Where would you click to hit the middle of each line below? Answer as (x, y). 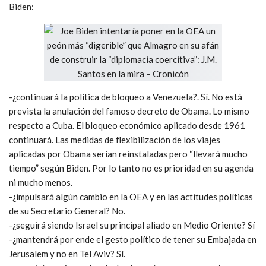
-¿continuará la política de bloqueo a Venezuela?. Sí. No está (126, 96)
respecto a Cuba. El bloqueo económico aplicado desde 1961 (127, 125)
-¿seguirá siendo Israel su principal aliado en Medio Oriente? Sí (132, 225)
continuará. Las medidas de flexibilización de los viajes (115, 139)
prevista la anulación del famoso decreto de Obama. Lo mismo (129, 111)
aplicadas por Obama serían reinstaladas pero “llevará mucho (128, 153)
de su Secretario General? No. (67, 210)
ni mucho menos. (41, 182)
